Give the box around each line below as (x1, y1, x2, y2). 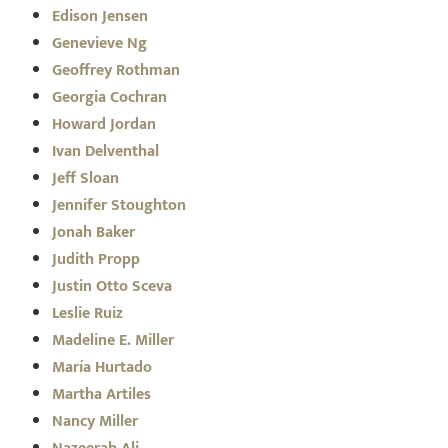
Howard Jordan (52, 110, 157, 138)
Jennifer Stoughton (52, 191, 187, 219)
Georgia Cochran (52, 83, 168, 111)
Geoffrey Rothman (52, 56, 181, 84)
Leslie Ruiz (52, 299, 124, 327)
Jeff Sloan (52, 164, 120, 192)
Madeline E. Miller (52, 326, 175, 354)
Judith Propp (52, 245, 141, 273)
